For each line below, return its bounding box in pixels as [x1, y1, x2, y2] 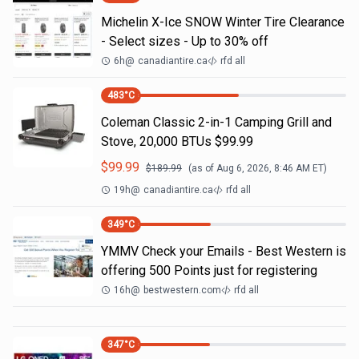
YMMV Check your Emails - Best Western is [101, 244, 346, 259]
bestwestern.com [143, 284, 221, 296]
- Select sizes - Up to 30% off [101, 34, 268, 49]
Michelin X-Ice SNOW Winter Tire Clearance [101, 14, 345, 30]
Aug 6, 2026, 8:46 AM [216, 163, 310, 174]
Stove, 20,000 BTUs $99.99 [101, 134, 253, 149]
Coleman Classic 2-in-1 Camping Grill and [101, 115, 332, 130]
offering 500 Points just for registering [101, 263, 317, 278]
